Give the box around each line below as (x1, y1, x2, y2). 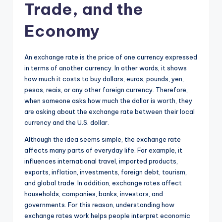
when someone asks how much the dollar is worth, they (24, 96, 192, 105)
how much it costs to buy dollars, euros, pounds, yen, (24, 74, 184, 83)
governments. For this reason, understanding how (24, 200, 174, 209)
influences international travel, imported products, (24, 157, 178, 165)
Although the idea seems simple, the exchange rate (24, 135, 181, 143)
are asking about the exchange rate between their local (24, 107, 195, 115)
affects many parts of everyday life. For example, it (24, 146, 182, 154)
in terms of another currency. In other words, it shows (24, 63, 187, 72)
